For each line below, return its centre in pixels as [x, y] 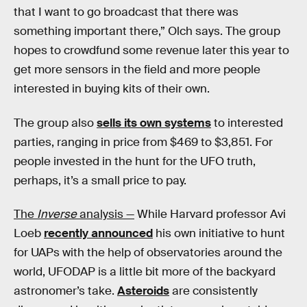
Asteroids [143, 291]
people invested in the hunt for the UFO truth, [135, 161]
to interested [247, 123]
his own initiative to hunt [219, 234]
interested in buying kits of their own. [112, 89]
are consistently [213, 291]
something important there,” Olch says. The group [147, 32]
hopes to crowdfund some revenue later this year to [151, 51]
